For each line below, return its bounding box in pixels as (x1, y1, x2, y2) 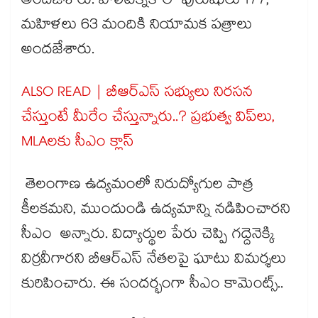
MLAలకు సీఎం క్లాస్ (21, 131, 134, 157)
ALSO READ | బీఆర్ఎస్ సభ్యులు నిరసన (21, 81, 253, 107)
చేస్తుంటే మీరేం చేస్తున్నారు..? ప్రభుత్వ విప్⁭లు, (21, 106, 275, 132)
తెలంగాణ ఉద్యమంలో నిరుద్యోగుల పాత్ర (21, 173, 253, 199)
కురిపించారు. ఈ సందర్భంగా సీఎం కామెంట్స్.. (21, 273, 287, 299)
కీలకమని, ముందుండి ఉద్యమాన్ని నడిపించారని (21, 198, 290, 224)
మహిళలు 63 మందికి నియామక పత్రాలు (21, 13, 252, 40)
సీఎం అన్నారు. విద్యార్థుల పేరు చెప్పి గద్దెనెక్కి (21, 223, 275, 249)
